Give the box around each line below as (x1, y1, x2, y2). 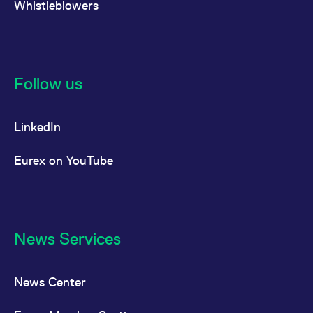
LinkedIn (14, 119, 61, 135)
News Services (14, 229, 121, 249)
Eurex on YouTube (14, 153, 113, 168)
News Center (14, 275, 86, 290)
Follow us (14, 74, 82, 94)
